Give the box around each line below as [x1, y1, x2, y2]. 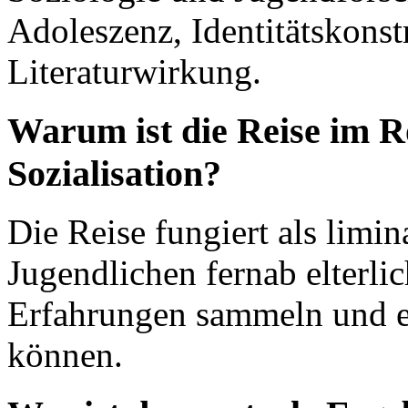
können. [7, 335, 123, 375]
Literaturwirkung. [7, 52, 261, 92]
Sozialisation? [7, 152, 221, 194]
